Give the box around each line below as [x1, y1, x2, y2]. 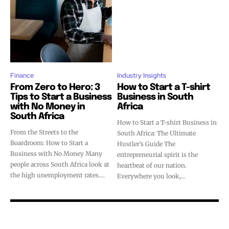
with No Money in [10, 102, 85, 111]
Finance [10, 71, 34, 80]
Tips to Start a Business [10, 92, 111, 102]
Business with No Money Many [10, 149, 85, 157]
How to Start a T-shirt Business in [117, 118, 217, 126]
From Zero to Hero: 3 [10, 82, 100, 92]
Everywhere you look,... [117, 172, 186, 180]
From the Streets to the [10, 128, 78, 136]
